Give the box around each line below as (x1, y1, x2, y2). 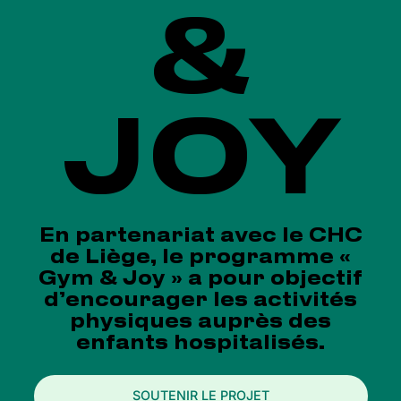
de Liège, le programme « (50, 249, 351, 268)
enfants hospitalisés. (76, 335, 325, 354)
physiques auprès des (70, 313, 331, 332)
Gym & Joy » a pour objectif (38, 270, 363, 289)
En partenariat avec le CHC (38, 227, 363, 246)
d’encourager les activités (44, 292, 357, 311)
